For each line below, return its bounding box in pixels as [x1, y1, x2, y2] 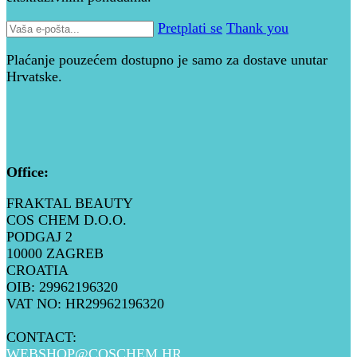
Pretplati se [158, 20, 222, 37]
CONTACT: [6, 329, 76, 346]
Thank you [226, 20, 288, 37]
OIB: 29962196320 [6, 279, 118, 296]
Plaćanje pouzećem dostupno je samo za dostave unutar [6, 52, 328, 69]
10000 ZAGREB [6, 245, 104, 262]
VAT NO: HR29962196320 [6, 296, 164, 312]
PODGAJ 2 [6, 229, 73, 245]
